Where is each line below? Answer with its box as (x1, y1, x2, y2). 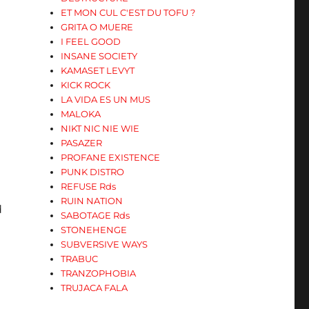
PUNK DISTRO (61, 166, 125, 177)
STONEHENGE (61, 224, 128, 235)
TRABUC (61, 253, 99, 264)
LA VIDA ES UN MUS (61, 94, 151, 105)
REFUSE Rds (61, 181, 117, 192)
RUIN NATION (61, 195, 123, 206)
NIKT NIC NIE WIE (61, 123, 140, 134)
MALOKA (61, 108, 101, 119)
